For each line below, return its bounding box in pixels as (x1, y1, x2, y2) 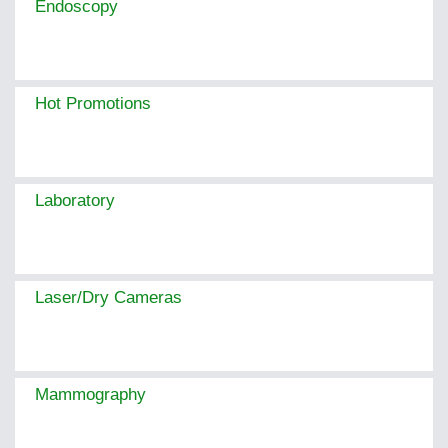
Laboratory (35, 191, 115, 211)
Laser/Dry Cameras (35, 288, 182, 308)
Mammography (35, 385, 146, 405)
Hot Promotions (35, 94, 151, 114)
